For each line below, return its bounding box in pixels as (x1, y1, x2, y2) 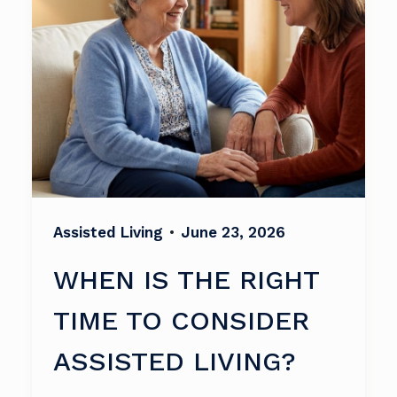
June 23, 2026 (181, 223, 285, 241)
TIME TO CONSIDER (53, 305, 309, 336)
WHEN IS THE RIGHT (53, 264, 319, 295)
